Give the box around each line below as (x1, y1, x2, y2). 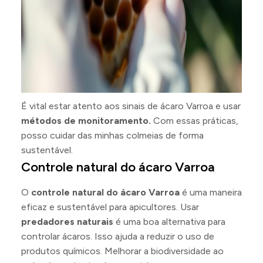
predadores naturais (21, 216, 113, 227)
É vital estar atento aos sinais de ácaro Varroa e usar (21, 100, 241, 112)
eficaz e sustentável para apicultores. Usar (21, 201, 199, 213)
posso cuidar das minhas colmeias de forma (21, 130, 204, 141)
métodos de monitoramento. (21, 115, 151, 126)
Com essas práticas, (151, 115, 238, 126)
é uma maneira (180, 187, 242, 198)
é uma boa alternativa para (113, 216, 225, 227)
